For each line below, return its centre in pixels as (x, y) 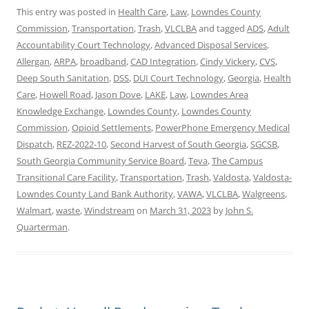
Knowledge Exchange (60, 111)
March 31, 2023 (180, 210)
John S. (239, 210)
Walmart (34, 210)
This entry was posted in (67, 12)
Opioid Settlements (111, 128)
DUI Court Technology (178, 78)
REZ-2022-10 (81, 144)
